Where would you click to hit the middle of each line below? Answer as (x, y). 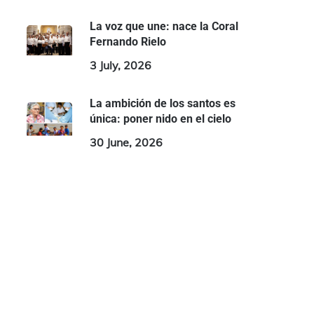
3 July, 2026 (120, 65)
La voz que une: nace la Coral (164, 26)
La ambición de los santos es (162, 103)
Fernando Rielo (128, 42)
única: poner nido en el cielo (160, 119)
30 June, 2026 (126, 142)
